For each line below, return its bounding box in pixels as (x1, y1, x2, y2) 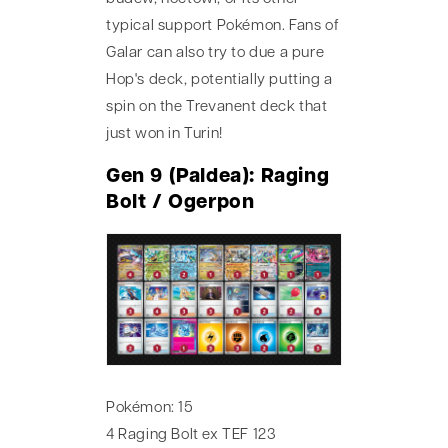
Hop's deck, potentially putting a (106, 72, 333, 88)
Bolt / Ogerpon (106, 193, 255, 214)
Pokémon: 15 (106, 401, 194, 417)
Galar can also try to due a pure (106, 45, 325, 61)
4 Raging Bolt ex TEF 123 (106, 428, 277, 444)
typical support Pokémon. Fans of (106, 18, 340, 34)
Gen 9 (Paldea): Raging (106, 167, 330, 188)
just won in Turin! (106, 126, 223, 142)
